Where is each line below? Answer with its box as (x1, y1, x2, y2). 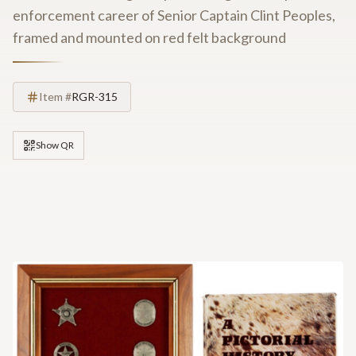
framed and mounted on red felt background (13, 29, 286, 46)
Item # (39, 90, 72, 103)
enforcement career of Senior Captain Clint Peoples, (13, 6, 335, 24)
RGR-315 (72, 90, 118, 103)
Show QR (36, 139, 74, 151)
